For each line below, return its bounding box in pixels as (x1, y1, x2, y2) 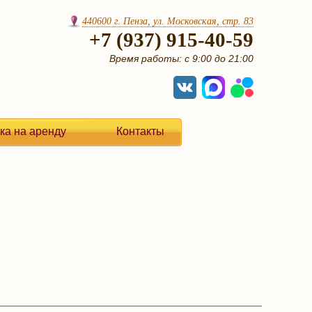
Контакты (116, 125, 165, 137)
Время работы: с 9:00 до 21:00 (109, 53, 253, 64)
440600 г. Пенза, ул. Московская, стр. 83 (82, 16, 253, 26)
